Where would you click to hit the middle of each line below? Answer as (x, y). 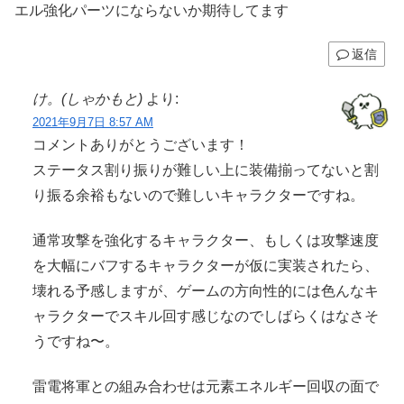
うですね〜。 (76, 341)
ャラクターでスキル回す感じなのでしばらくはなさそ (206, 316)
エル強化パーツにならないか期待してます (151, 10)
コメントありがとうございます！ (141, 144)
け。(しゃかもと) (87, 98)
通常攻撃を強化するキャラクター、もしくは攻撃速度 (206, 240)
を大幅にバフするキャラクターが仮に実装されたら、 (206, 265)
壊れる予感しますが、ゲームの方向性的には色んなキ (206, 290)
